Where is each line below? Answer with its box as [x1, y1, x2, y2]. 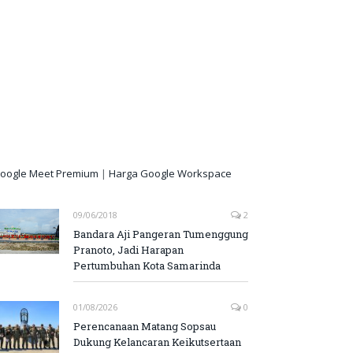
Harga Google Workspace [109, 166, 232, 180]
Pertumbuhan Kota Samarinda [73, 258, 221, 273]
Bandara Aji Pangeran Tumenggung [73, 227, 248, 241]
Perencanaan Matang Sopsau [73, 319, 216, 333]
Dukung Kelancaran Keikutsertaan [73, 335, 241, 349]
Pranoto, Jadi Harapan [73, 243, 184, 257]
